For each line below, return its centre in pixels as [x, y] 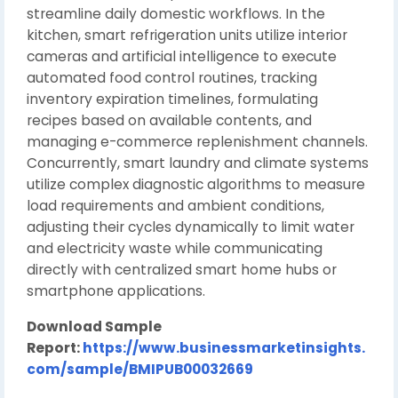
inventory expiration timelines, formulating [172, 99]
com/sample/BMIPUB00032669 [140, 369]
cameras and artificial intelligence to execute [182, 56]
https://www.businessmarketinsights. [224, 348]
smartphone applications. [116, 291]
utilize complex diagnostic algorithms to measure [196, 184]
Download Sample [94, 326]
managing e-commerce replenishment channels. [197, 142]
